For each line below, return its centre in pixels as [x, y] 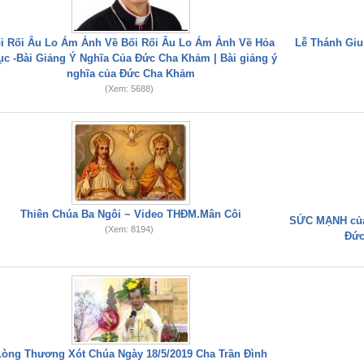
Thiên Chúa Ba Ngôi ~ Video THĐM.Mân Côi [131, 214]
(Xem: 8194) [129, 229]
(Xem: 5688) [129, 89]
